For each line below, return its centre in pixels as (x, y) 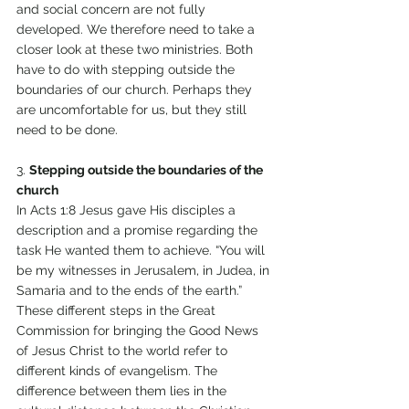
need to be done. (69, 130)
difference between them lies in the (123, 391)
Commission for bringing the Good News (139, 331)
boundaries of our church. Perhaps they (136, 90)
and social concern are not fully (113, 10)
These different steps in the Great (118, 311)
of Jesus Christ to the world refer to (124, 351)
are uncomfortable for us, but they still (133, 110)
